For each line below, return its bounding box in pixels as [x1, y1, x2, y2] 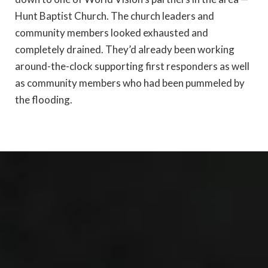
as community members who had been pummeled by [15, 76, 245, 89]
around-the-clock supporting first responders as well [15, 59, 249, 72]
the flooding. [15, 93, 72, 106]
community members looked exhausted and [15, 26, 208, 39]
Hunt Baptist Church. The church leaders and [15, 9, 214, 22]
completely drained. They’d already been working [15, 42, 234, 56]
